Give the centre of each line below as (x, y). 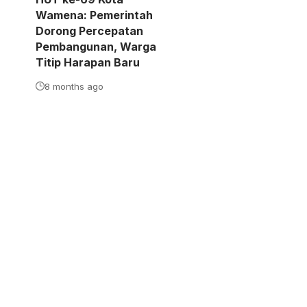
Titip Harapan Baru (88, 62)
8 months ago (74, 86)
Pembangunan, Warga (96, 46)
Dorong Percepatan (89, 30)
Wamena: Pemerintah (94, 15)
